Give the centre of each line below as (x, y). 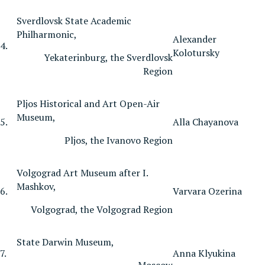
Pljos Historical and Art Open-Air (88, 103)
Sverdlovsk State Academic (74, 20)
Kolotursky (196, 52)
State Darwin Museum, (65, 242)
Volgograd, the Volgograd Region (102, 209)
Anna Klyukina (204, 253)
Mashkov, (36, 186)
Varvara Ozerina (207, 191)
